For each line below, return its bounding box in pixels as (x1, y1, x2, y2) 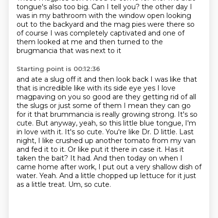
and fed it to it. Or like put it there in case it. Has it (16, 145, 184, 154)
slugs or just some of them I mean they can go (30, 101, 191, 110)
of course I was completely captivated (16, 29, 148, 37)
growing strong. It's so (121, 110, 198, 119)
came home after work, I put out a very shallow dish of (16, 163, 201, 171)
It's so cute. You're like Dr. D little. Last (64, 127, 194, 136)
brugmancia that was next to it (16, 46, 121, 55)
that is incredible (16, 84, 74, 92)
